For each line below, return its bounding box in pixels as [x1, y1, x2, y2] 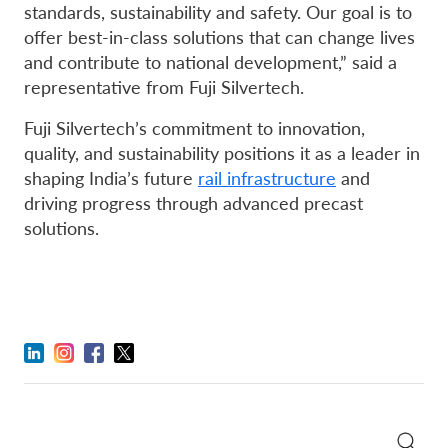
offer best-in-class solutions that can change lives [24, 23, 415, 49]
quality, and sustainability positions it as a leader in [24, 139, 420, 165]
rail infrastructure [198, 164, 336, 190]
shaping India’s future [24, 164, 198, 190]
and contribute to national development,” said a [24, 48, 397, 74]
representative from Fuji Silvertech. [24, 73, 304, 99]
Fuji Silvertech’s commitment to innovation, [24, 114, 365, 140]
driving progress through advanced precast [24, 189, 363, 215]
